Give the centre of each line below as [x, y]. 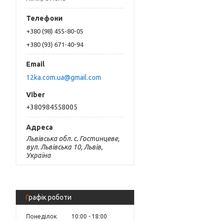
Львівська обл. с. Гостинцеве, [73, 138]
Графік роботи [50, 197]
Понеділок [41, 216]
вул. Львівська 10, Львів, [64, 147]
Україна [38, 155]
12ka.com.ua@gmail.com [64, 77]
